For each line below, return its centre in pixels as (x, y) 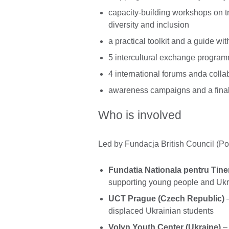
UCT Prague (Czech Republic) (166, 199)
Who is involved (140, 115)
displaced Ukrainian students (161, 211)
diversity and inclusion (149, 25)
